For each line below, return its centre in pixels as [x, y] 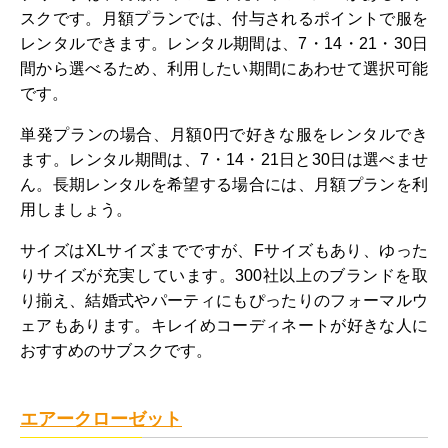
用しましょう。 [76, 210]
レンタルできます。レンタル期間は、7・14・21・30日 [224, 44]
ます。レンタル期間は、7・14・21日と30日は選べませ [224, 160]
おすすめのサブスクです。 [116, 351]
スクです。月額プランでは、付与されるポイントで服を [224, 19]
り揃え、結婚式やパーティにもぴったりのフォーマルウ [224, 301]
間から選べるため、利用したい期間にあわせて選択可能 [224, 69]
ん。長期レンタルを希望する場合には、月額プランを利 [224, 185]
